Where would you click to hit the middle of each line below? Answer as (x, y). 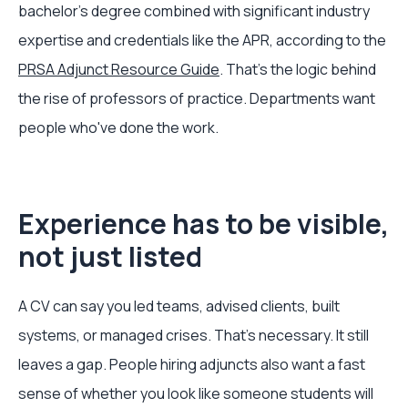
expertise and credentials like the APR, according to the (202, 40)
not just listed (110, 256)
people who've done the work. (118, 127)
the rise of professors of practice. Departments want (197, 98)
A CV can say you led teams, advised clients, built (179, 306)
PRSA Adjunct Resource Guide (119, 69)
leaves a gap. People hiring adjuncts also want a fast (192, 364)
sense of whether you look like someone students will (196, 393)
